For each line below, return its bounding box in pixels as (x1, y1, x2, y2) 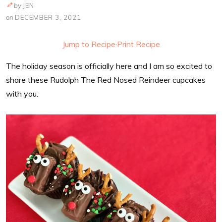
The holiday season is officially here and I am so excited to (6, 60, 212, 71)
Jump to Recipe (62, 39, 115, 49)
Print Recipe (116, 39, 160, 49)
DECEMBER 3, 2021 (15, 13, 81, 21)
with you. (6, 88, 38, 99)
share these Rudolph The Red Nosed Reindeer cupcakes (6, 74, 206, 85)
